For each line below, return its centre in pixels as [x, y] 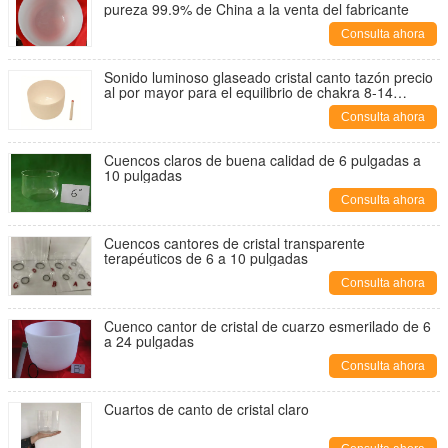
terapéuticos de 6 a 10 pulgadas [206, 258]
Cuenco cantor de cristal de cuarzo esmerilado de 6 [267, 326]
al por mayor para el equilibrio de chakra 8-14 [248, 92]
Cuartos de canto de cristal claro [206, 409]
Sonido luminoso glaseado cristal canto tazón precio [268, 77]
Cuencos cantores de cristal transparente [234, 243]
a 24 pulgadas [149, 341]
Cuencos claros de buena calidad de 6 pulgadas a [262, 160]
